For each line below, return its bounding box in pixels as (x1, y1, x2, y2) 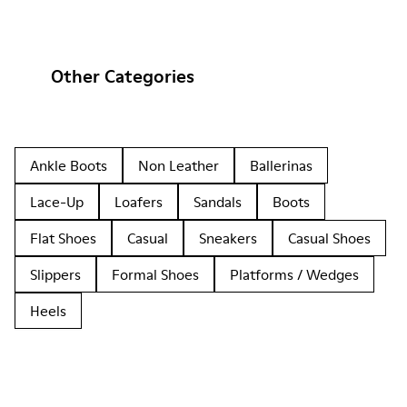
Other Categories (51, 64, 194, 89)
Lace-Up (30, 192, 84, 212)
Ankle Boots (30, 155, 107, 175)
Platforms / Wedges (230, 264, 359, 284)
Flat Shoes (30, 228, 96, 248)
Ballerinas (250, 155, 313, 175)
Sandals (194, 192, 242, 212)
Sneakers (199, 228, 257, 248)
